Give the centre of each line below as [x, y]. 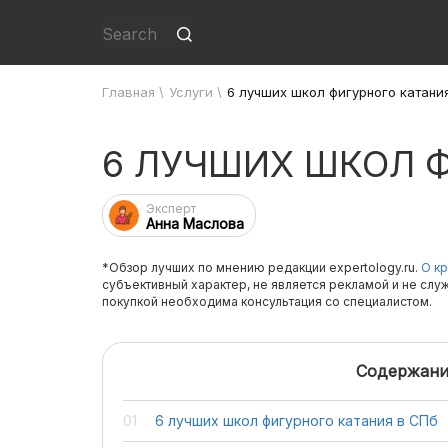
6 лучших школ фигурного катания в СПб [296, 420]
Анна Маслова [195, 223]
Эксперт [171, 208]
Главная [128, 92]
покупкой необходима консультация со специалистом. [267, 301]
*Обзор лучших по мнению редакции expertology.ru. [261, 267]
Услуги [191, 92]
